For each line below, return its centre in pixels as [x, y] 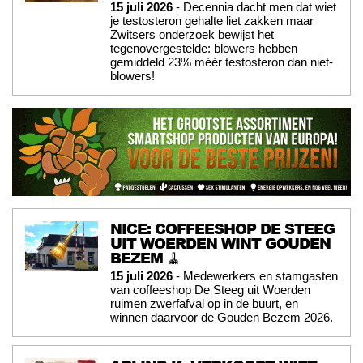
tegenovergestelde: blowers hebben [204, 48]
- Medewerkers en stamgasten [255, 275]
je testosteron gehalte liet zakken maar [212, 20]
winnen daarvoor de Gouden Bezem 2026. [222, 317]
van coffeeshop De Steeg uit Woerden [210, 289]
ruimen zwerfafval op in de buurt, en [204, 303]
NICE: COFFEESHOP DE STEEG [222, 228]
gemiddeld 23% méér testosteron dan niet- [222, 62]
